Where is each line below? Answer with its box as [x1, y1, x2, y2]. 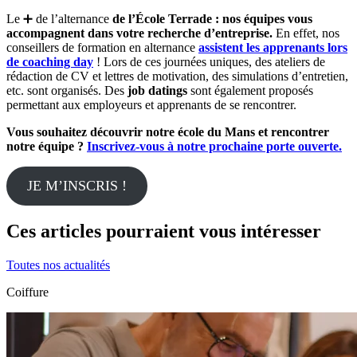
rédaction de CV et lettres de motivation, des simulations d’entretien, [6, 69, 348, 83]
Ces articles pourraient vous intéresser [6, 221, 321, 242]
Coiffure [6, 285, 49, 300]
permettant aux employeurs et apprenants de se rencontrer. [6, 97, 296, 112]
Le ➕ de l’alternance [6, 11, 109, 25]
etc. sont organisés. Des [6, 83, 127, 97]
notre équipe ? [6, 139, 87, 153]
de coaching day [6, 54, 93, 69]
